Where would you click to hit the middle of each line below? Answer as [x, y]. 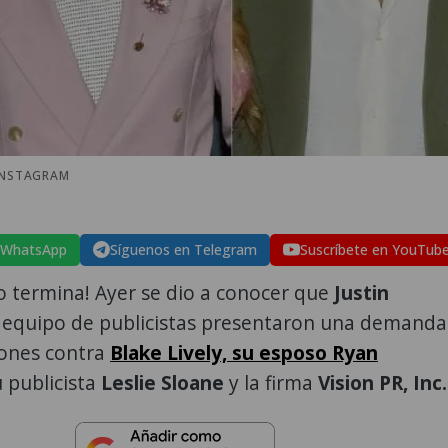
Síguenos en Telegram [183, 249]
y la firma [273, 382]
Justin [361, 292]
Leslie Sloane [165, 382]
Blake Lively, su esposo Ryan [244, 352]
